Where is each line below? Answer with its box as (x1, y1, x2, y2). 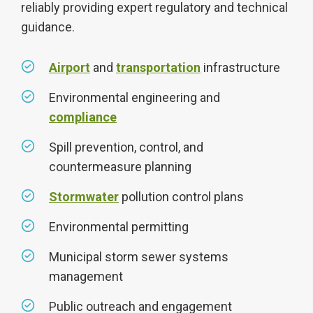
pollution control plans (119, 189, 244, 204)
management (49, 269, 126, 284)
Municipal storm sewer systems (49, 249, 228, 264)
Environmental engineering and (49, 90, 220, 105)
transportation (116, 60, 201, 75)
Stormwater (49, 189, 119, 204)
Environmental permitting (49, 219, 191, 234)
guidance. (21, 20, 78, 34)
